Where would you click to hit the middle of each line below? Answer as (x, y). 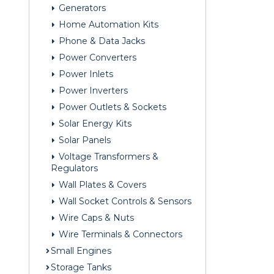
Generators (81, 8)
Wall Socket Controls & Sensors (124, 202)
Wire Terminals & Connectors (119, 235)
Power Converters (96, 58)
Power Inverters (92, 91)
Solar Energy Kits (94, 124)
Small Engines (81, 251)
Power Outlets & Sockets (111, 107)
